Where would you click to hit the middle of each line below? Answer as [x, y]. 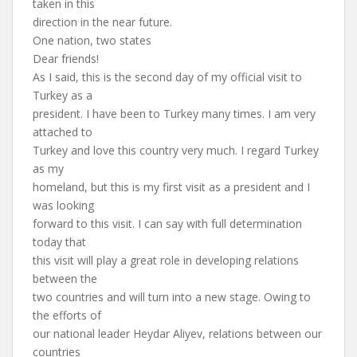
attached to [63, 132]
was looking [63, 205]
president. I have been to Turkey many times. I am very [174, 114]
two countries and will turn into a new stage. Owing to [172, 297]
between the [65, 279]
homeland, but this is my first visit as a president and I [171, 187]
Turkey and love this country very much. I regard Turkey [176, 150]
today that [59, 242]
